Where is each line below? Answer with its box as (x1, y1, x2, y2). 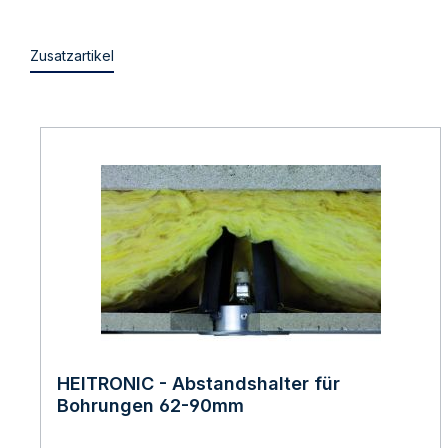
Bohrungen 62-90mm (57, 395, 244, 417)
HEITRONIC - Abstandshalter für (57, 373, 340, 395)
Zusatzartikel (30, 47, 114, 65)
